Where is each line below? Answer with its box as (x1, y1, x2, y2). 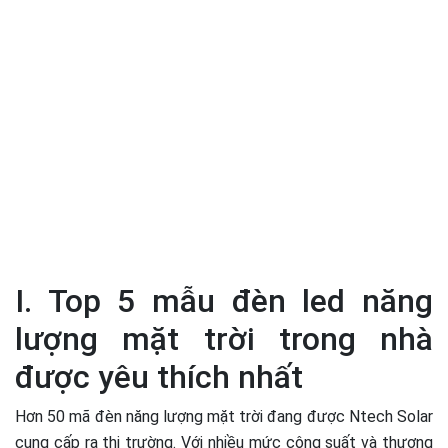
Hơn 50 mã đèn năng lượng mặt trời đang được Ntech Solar (15, 407, 433, 427)
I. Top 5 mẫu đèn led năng (15, 282, 433, 321)
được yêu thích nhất (15, 358, 303, 397)
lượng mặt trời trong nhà (15, 320, 433, 359)
